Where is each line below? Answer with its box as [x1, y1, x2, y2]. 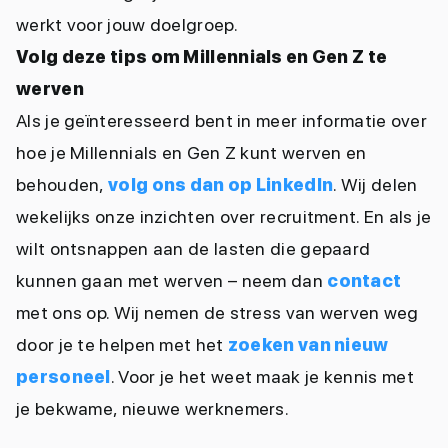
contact [327, 270, 402, 291]
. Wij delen [333, 174, 418, 195]
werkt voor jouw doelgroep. [16, 14, 243, 35]
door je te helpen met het [16, 334, 228, 355]
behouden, [16, 174, 109, 195]
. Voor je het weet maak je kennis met [110, 366, 414, 387]
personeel [16, 366, 111, 387]
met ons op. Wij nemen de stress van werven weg [16, 302, 419, 323]
